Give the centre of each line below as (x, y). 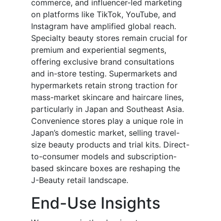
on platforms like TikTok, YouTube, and (104, 15)
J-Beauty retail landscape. (80, 180)
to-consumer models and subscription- (104, 157)
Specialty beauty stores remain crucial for (109, 38)
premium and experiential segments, (99, 50)
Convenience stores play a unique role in (107, 121)
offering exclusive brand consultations (103, 62)
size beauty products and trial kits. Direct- (110, 145)
